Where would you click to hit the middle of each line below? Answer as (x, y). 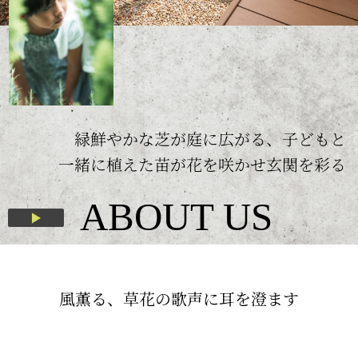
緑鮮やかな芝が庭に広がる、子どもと (210, 139)
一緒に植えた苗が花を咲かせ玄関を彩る (202, 165)
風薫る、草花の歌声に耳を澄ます (179, 298)
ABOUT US (176, 217)
